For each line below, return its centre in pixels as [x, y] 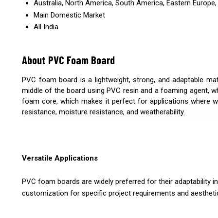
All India [46, 27]
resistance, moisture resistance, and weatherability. [103, 112]
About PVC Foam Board [68, 60]
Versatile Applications [60, 158]
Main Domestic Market [69, 15]
